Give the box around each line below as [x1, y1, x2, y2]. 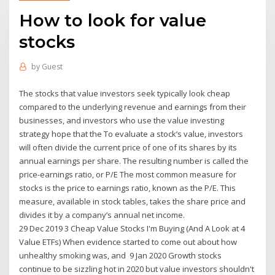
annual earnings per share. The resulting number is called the [19, 155, 249, 166]
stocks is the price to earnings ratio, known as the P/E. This [19, 182, 236, 193]
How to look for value [19, 9, 207, 31]
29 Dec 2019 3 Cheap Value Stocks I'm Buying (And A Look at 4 [19, 222, 246, 234]
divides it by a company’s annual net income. [19, 209, 185, 220]
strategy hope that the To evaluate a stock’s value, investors [19, 128, 244, 139]
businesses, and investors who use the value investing [19, 114, 225, 126]
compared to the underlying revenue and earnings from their [19, 101, 247, 112]
